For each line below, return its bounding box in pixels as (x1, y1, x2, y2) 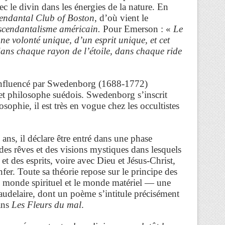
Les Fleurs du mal (12, 199, 81, 210)
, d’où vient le (94, 12, 148, 23)
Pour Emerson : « (100, 23, 173, 34)
